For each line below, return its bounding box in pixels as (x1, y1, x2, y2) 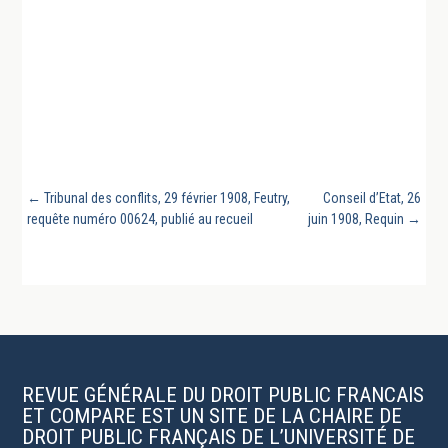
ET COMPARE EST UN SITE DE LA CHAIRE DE (22, 403, 403, 428)
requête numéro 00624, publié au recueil (26, 211, 253, 228)
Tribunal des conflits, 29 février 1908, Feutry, (43, 190, 290, 207)
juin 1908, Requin (308, 211, 405, 228)
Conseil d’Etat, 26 (323, 190, 422, 207)
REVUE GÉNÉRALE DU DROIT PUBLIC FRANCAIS (22, 382, 425, 407)
